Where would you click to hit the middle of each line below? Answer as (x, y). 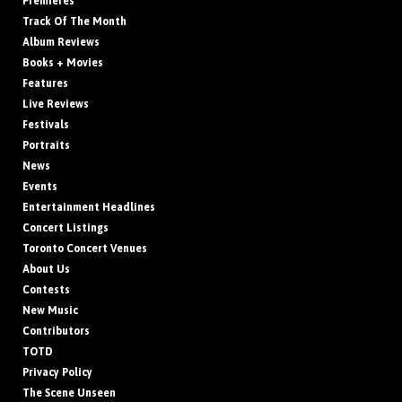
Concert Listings (66, 227)
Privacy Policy (57, 372)
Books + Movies (63, 62)
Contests (46, 289)
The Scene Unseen (69, 393)
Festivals (46, 124)
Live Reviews (56, 104)
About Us (46, 269)
